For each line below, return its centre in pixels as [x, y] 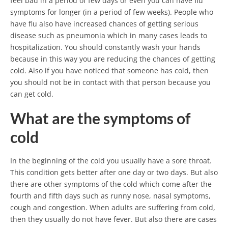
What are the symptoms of [101, 118]
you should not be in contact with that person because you [110, 82]
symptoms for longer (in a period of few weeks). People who [112, 12]
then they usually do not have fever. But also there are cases [113, 219]
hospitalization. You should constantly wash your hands [105, 47]
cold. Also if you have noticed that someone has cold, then [109, 70]
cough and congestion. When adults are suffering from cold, [113, 208]
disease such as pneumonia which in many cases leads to [109, 35]
